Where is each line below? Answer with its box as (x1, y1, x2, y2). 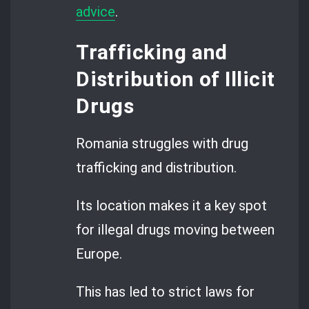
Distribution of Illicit (76, 66, 275, 91)
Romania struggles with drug (76, 134, 249, 152)
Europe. (76, 246, 123, 263)
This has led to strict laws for (76, 283, 255, 301)
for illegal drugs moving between (76, 221, 275, 239)
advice (76, 3, 116, 21)
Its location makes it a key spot (76, 197, 268, 215)
